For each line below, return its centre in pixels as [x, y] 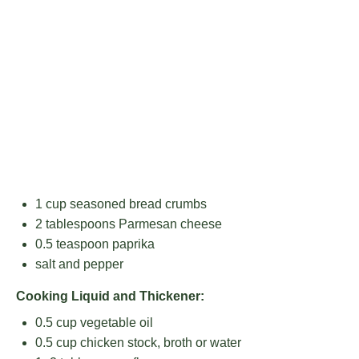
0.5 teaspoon [72, 244]
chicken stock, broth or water [159, 343]
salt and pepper [79, 264]
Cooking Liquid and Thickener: [110, 296]
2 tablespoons [75, 224]
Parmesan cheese [169, 224]
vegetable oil [115, 323]
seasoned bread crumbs [137, 204]
